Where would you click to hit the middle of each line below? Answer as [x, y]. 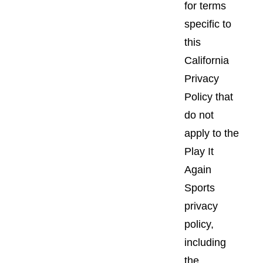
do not [199, 115]
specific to [208, 24]
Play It [199, 151]
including [205, 242]
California [207, 60]
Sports [200, 188]
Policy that [209, 97]
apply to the [212, 133]
